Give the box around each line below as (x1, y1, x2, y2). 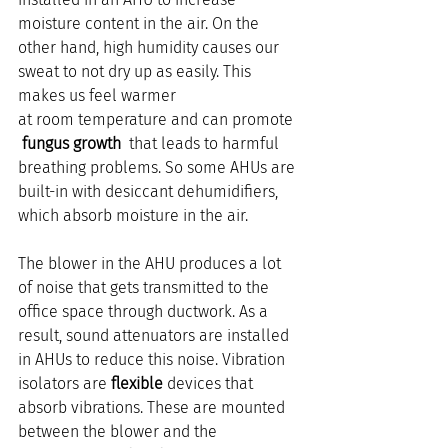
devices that (163, 374, 257, 394)
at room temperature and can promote (18, 110, 297, 130)
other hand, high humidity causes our (18, 38, 283, 58)
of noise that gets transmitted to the (18, 278, 273, 298)
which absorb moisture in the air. (18, 206, 248, 226)
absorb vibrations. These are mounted (18, 398, 289, 418)
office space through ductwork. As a (18, 302, 272, 322)
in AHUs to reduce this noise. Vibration (18, 350, 289, 370)
